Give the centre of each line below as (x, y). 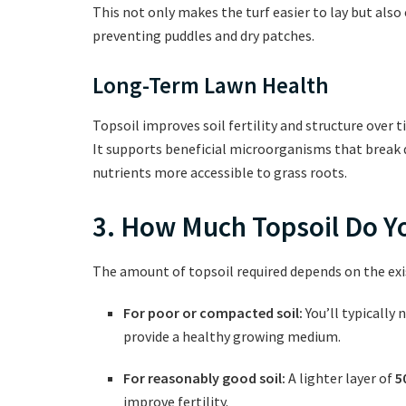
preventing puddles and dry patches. (203, 36)
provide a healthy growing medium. (232, 337)
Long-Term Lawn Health (211, 86)
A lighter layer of (341, 378)
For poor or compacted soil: (213, 313)
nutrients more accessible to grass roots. (220, 172)
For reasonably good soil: (205, 378)
